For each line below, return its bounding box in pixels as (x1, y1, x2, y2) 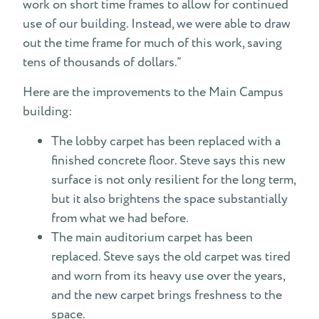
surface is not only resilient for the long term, (51, 171, 296, 189)
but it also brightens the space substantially (51, 190, 288, 208)
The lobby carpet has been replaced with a (51, 132, 281, 150)
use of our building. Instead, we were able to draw (23, 15, 291, 33)
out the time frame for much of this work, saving (23, 34, 282, 52)
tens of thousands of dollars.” (23, 53, 182, 71)
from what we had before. (51, 209, 189, 227)
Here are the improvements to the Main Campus (23, 83, 283, 101)
